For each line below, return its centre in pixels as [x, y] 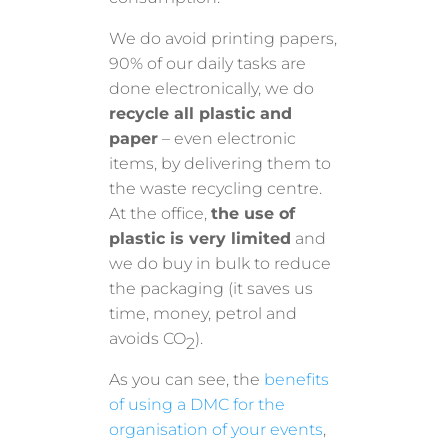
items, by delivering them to [220, 163]
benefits [297, 379]
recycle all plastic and [201, 113]
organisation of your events [216, 429]
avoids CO [148, 338]
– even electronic [227, 138]
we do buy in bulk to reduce [220, 263]
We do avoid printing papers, [223, 38]
